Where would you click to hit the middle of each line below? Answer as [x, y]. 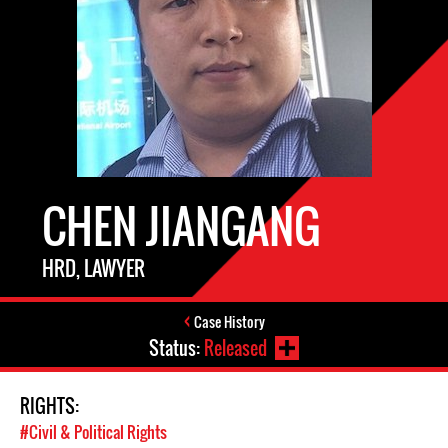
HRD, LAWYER [93, 268]
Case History [229, 321]
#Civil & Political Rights [93, 432]
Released [235, 348]
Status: [176, 348]
